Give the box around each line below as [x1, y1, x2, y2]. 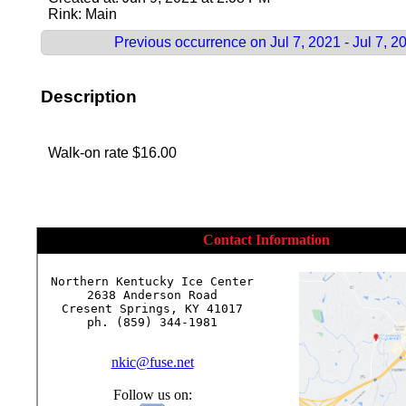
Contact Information [202, 232, 330, 248]
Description [41, 86, 137, 106]
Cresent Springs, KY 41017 [62, 302, 243, 316]
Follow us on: [112, 387, 192, 403]
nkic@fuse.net [111, 354, 194, 371]
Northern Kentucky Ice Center [51, 275, 254, 289]
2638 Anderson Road [87, 288, 217, 303]
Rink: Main [48, 6, 117, 22]
